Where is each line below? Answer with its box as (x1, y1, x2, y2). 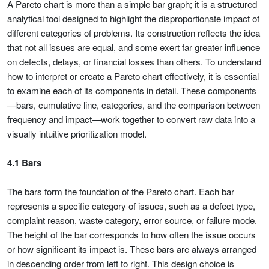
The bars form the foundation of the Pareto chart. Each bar (7, 185, 234, 198)
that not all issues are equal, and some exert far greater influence (7, 41, 260, 53)
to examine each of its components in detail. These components (7, 84, 256, 97)
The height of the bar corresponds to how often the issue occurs (7, 228, 256, 241)
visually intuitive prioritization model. (7, 127, 147, 140)
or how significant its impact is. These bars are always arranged (7, 243, 256, 255)
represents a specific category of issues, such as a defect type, (7, 199, 255, 212)
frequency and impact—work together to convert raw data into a (7, 113, 255, 125)
